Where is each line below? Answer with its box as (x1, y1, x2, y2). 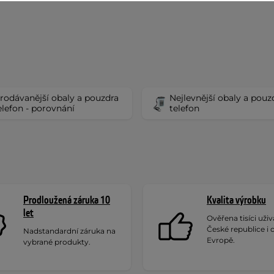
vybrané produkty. (23, 237, 91, 246)
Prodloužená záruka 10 (23, 193, 110, 207)
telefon (169, 103, 199, 114)
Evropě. (207, 235, 235, 245)
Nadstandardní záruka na (23, 226, 116, 235)
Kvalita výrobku (207, 193, 266, 207)
